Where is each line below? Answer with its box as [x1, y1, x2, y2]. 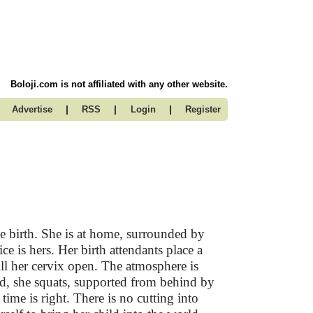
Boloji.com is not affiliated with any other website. [10, 79, 228, 89]
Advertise [11, 104, 52, 115]
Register [185, 104, 221, 115]
